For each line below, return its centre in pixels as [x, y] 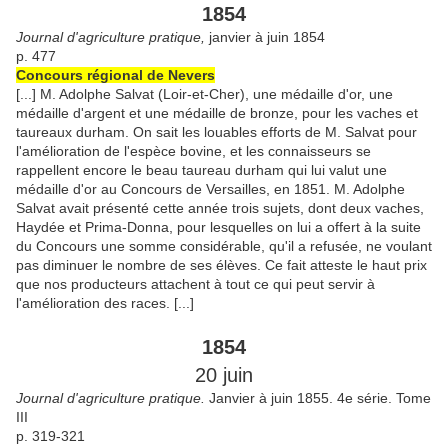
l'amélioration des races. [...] [105, 302]
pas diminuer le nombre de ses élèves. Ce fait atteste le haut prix [221, 264]
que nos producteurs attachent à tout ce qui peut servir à [195, 283]
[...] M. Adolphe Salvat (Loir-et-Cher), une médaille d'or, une [204, 93]
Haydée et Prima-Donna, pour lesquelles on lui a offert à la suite [218, 226]
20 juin [224, 374]
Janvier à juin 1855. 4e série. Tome [318, 397]
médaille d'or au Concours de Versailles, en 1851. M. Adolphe [210, 188]
